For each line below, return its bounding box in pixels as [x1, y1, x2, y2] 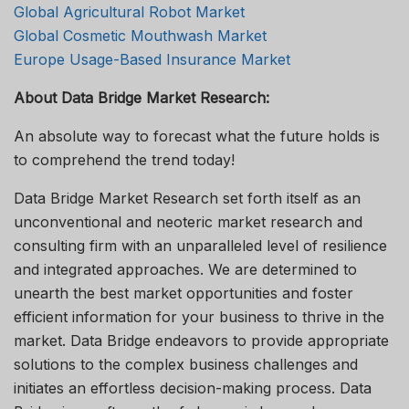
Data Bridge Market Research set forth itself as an [14, 188, 361, 207]
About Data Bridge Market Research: [14, 88, 269, 107]
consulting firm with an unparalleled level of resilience [14, 236, 387, 255]
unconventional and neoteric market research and [14, 212, 362, 231]
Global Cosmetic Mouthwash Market [14, 26, 267, 45]
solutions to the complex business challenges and [14, 354, 358, 373]
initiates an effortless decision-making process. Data [14, 378, 372, 397]
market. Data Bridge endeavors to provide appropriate [14, 330, 389, 350]
